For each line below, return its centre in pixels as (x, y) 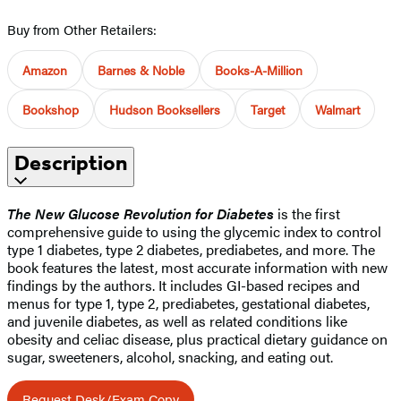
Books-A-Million (259, 69)
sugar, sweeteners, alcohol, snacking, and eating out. (170, 356)
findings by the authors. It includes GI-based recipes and (183, 285)
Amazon (45, 69)
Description (71, 162)
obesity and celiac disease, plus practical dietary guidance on (197, 338)
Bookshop (51, 109)
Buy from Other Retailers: (82, 29)
